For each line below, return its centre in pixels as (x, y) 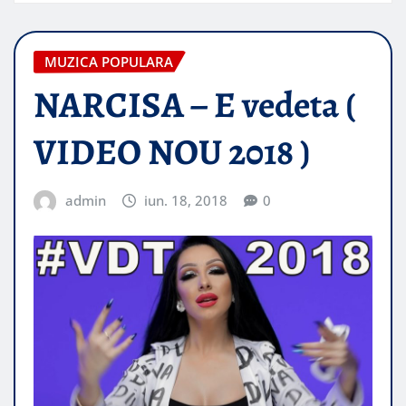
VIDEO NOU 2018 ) (172, 152)
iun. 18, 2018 (186, 201)
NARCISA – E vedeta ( (195, 105)
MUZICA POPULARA (109, 61)
